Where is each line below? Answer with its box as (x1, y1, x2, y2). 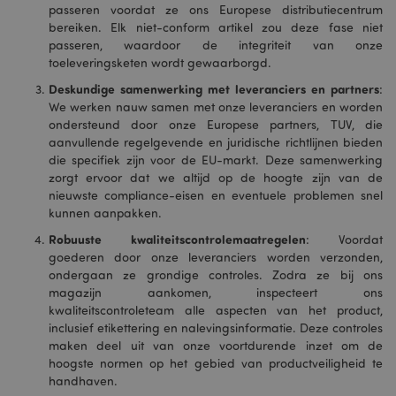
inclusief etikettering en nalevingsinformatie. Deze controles (49, 320, 383, 335)
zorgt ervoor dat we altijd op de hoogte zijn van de (49, 170, 383, 185)
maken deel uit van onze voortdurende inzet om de (49, 338, 383, 353)
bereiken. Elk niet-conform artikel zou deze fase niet (49, 19, 383, 34)
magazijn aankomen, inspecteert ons (49, 285, 383, 300)
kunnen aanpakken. (49, 205, 162, 220)
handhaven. (49, 373, 118, 388)
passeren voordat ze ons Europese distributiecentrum (49, 2, 383, 17)
